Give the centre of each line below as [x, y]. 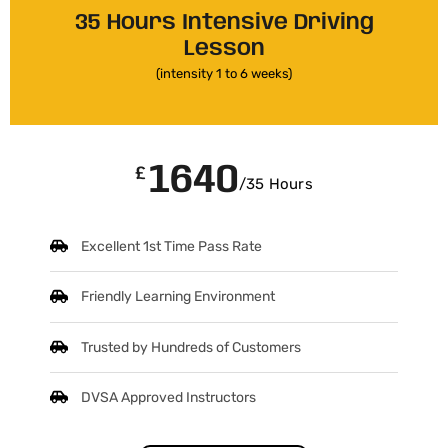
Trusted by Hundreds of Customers [191, 347]
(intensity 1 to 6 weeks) [224, 74]
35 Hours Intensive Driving [224, 23]
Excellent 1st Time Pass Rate [172, 247]
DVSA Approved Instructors [169, 397]
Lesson [224, 49]
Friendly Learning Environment [178, 297]
